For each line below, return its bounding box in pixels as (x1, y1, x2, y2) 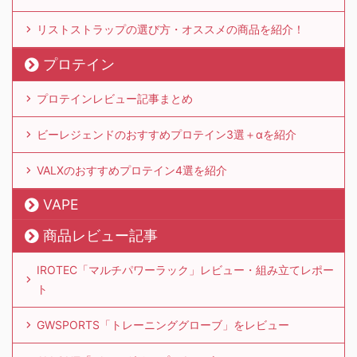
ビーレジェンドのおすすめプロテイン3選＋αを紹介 (37, 127, 296, 142)
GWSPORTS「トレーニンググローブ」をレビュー (37, 318, 289, 332)
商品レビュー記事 (43, 227, 158, 245)
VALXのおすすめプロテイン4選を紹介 (37, 163, 227, 178)
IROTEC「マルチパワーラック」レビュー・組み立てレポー (37, 263, 334, 277)
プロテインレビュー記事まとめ (37, 92, 193, 106)
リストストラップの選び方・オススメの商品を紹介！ (37, 22, 304, 37)
